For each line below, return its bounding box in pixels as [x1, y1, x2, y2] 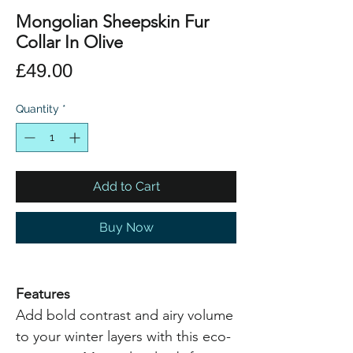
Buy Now [98, 219, 154, 235]
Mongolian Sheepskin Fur [16, 10, 209, 32]
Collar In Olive [16, 31, 123, 53]
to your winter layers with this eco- [16, 327, 231, 345]
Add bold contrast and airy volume [16, 306, 233, 324]
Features [16, 284, 70, 303]
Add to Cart [92, 178, 160, 194]
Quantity [16, 102, 59, 115]
